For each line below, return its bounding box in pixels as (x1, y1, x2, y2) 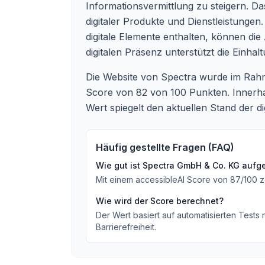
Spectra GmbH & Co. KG (143, 160, 240, 170)
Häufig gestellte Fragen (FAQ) (96, 141, 234, 153)
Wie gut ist (96, 160, 143, 170)
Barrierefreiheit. (96, 222, 156, 232)
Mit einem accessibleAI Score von (96, 174, 230, 185)
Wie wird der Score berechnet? (96, 196, 224, 206)
